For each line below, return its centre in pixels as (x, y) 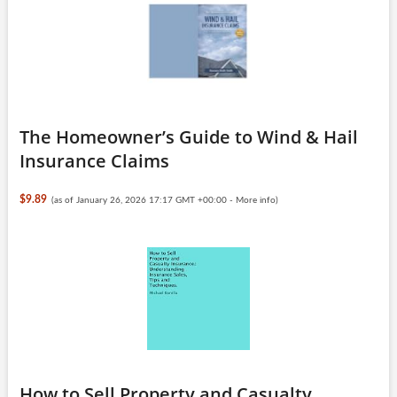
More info (256, 200)
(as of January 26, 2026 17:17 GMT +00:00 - (144, 200)
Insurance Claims (94, 160)
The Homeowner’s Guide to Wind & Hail (188, 136)
